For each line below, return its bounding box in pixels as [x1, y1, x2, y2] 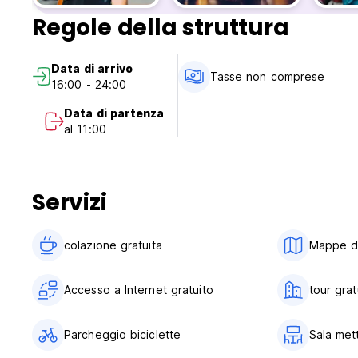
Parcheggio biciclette [64, 328, 181, 342]
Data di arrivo [51, 62, 133, 76]
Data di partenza [64, 106, 165, 121]
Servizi [32, 187, 107, 219]
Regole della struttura [32, 12, 289, 44]
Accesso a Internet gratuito [64, 283, 213, 297]
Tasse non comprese [209, 70, 325, 84]
